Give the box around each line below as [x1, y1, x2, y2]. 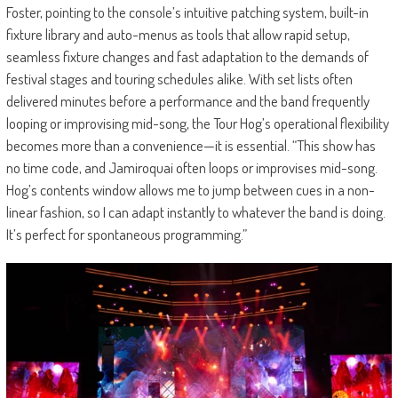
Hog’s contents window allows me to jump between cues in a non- [5, 180, 375, 200]
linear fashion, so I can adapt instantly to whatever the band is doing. [5, 203, 386, 222]
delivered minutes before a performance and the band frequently [5, 92, 370, 111]
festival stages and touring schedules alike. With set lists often [5, 69, 353, 89]
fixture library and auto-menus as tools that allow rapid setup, [5, 25, 350, 44]
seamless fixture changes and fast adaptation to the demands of [5, 47, 369, 67]
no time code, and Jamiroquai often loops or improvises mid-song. [5, 158, 378, 178]
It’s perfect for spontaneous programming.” [5, 225, 247, 244]
